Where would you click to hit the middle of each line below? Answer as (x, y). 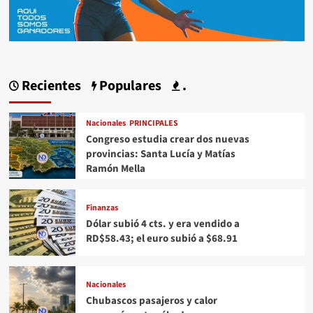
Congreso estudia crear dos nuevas (167, 140)
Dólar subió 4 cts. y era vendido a (162, 224)
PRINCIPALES (153, 124)
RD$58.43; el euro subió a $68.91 (161, 238)
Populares (129, 86)
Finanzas (102, 208)
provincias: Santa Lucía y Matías (160, 154)
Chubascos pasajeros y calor (151, 300)
